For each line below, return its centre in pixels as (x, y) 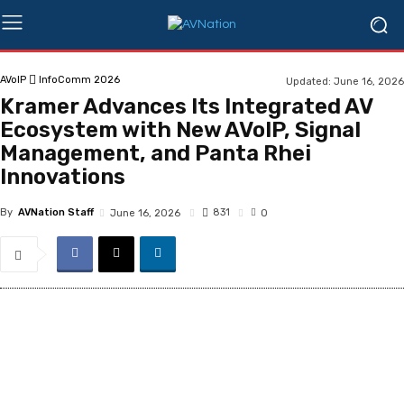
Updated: (308, 81)
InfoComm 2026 (79, 79)
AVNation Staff (56, 212)
